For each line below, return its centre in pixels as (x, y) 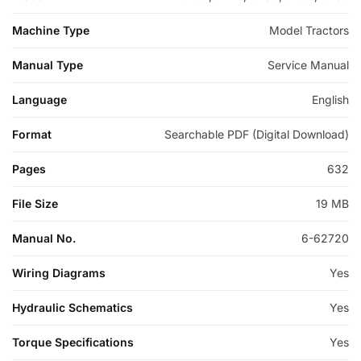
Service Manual (308, 64)
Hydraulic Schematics (73, 307)
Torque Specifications (73, 342)
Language (39, 99)
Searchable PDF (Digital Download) (257, 134)
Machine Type (51, 30)
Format (32, 134)
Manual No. (44, 238)
